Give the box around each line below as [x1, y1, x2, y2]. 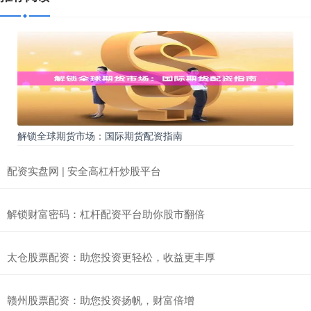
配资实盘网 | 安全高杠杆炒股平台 [7, 162, 161, 178]
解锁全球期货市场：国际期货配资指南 [17, 128, 183, 142]
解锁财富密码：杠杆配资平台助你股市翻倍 [7, 205, 205, 221]
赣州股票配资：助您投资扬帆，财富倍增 [7, 292, 194, 307]
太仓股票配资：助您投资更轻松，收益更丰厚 [7, 249, 215, 264]
